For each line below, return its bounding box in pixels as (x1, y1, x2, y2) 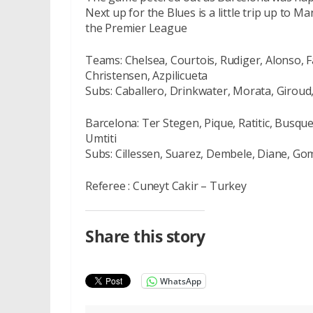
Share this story (85, 225, 205, 247)
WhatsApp (160, 275, 201, 287)
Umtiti (85, 131, 117, 146)
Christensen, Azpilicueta (85, 68, 208, 83)
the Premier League (85, 20, 187, 36)
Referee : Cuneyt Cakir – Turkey (85, 178, 247, 194)
